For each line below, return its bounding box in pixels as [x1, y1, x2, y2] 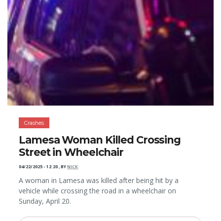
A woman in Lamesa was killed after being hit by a [19, 176, 179, 185]
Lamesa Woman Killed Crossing [19, 134, 181, 147]
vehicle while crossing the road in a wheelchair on [19, 186, 177, 196]
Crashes [24, 119, 44, 126]
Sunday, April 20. [19, 196, 72, 206]
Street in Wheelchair [19, 146, 123, 159]
